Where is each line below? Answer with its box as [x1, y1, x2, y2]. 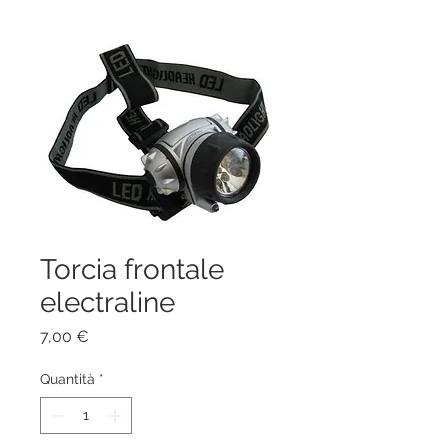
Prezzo [88, 326, 139, 346]
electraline [40, 286, 175, 320]
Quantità [40, 371, 95, 388]
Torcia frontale [40, 253, 224, 287]
